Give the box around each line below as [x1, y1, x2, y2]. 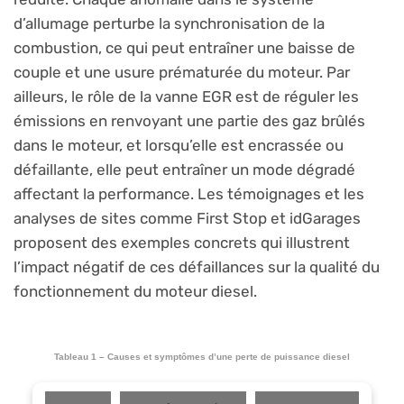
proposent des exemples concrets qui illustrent [14, 233, 350, 252]
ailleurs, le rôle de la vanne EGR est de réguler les [14, 87, 359, 106]
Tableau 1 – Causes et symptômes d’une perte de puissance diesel [54, 351, 350, 362]
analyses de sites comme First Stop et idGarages [14, 208, 361, 227]
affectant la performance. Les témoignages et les [14, 184, 364, 203]
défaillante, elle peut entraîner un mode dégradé [14, 160, 355, 179]
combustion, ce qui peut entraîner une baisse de [14, 38, 355, 57]
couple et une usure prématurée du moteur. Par [14, 62, 350, 81]
